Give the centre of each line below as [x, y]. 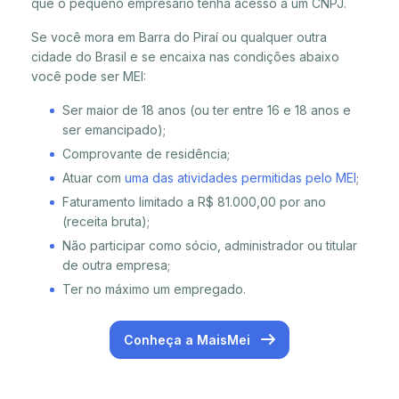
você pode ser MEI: [89, 77]
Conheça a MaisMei [189, 340]
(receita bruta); [106, 222]
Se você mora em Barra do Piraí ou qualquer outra [179, 37]
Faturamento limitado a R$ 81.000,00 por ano [194, 202]
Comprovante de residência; [146, 154]
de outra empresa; [116, 265]
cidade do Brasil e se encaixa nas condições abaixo [185, 57]
